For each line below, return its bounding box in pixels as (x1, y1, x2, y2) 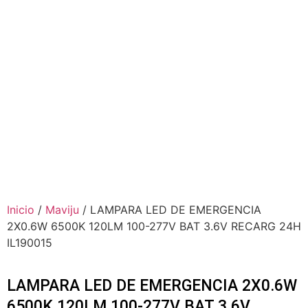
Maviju (45, 203, 79, 217)
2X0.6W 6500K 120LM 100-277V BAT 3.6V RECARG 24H (7, 219, 301, 234)
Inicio (7, 203, 34, 217)
